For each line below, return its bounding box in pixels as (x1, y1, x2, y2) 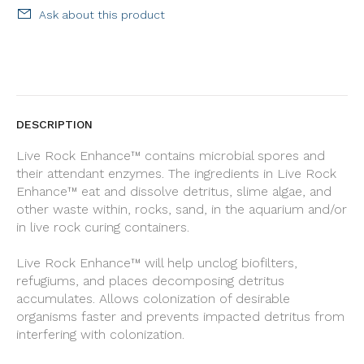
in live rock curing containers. (16, 219, 189, 235)
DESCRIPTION (16, 118, 93, 131)
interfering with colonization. (16, 327, 184, 342)
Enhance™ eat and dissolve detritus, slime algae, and (16, 184, 331, 199)
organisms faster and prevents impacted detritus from (16, 309, 344, 324)
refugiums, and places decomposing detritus (16, 273, 284, 288)
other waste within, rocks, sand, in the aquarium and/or (16, 201, 347, 217)
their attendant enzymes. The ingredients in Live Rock (16, 166, 336, 181)
